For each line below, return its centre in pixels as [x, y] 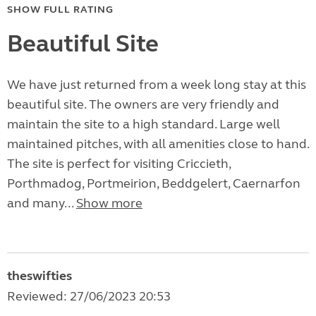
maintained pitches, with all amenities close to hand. [158, 144]
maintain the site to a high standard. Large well [144, 124]
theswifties [39, 276]
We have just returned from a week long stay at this [157, 85]
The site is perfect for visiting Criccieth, [119, 164]
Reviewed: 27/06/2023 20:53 [89, 297]
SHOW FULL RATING [60, 10]
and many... [42, 203]
